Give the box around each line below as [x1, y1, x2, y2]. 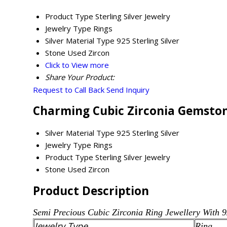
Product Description [33, 182, 149, 199]
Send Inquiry [106, 84, 149, 95]
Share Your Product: [45, 71, 115, 82]
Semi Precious [33, 207, 88, 218]
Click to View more [45, 59, 109, 70]
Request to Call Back [33, 84, 104, 95]
